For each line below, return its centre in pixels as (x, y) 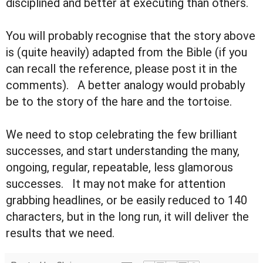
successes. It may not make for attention (116, 184)
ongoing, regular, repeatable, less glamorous (119, 168)
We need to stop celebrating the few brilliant (122, 135)
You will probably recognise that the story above (131, 36)
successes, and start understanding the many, (123, 151)
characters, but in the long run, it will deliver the (127, 217)
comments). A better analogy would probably (125, 85)
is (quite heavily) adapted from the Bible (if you (127, 53)
